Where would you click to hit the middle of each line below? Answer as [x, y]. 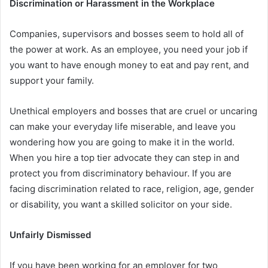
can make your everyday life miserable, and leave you [123, 127]
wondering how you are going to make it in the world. [122, 142]
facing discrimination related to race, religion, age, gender [132, 189]
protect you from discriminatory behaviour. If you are [121, 173]
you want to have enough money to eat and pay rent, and [129, 65]
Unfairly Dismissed [50, 235]
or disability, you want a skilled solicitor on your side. [121, 205]
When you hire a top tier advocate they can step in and [124, 158]
